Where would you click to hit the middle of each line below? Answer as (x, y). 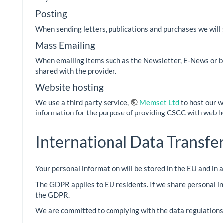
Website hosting (69, 87)
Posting (51, 13)
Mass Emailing (65, 45)
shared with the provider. (76, 71)
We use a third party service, (83, 102)
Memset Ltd (159, 102)
